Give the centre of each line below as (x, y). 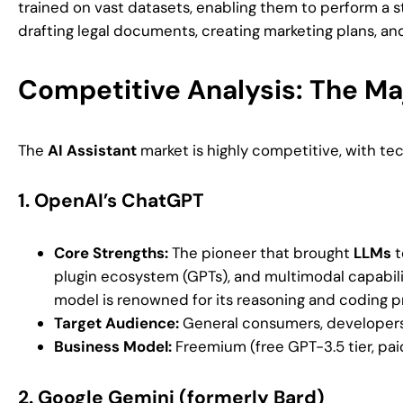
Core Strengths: (111, 253)
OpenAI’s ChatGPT (119, 201)
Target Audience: (116, 323)
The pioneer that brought (261, 253)
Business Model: (113, 347)
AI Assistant (92, 150)
